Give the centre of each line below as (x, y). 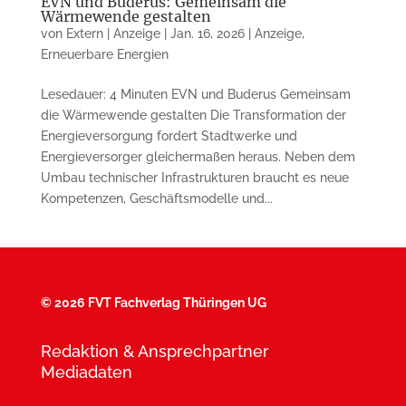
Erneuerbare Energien (104, 54)
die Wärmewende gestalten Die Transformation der (193, 115)
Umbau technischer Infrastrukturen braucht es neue (194, 177)
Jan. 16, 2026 (207, 33)
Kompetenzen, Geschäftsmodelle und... (156, 198)
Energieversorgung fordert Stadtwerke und (169, 135)
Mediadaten (86, 372)
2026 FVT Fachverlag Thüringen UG (160, 302)
